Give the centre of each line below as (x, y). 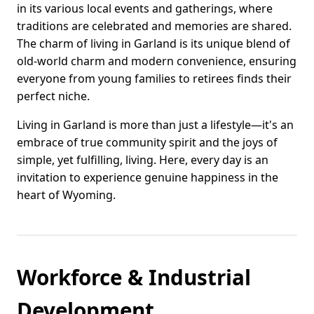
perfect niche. (53, 96)
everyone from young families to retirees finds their (154, 79)
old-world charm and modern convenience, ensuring (157, 61)
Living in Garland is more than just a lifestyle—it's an (155, 125)
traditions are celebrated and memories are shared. (154, 26)
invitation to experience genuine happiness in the (148, 178)
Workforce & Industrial (134, 278)
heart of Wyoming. (66, 195)
